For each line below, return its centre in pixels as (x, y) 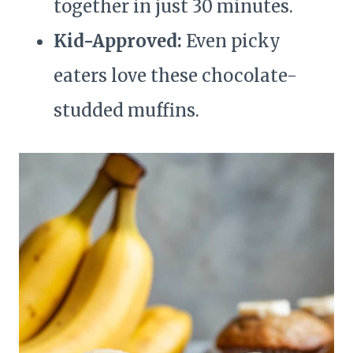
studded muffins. (126, 111)
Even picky (231, 41)
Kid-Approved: (118, 41)
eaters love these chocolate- (175, 76)
